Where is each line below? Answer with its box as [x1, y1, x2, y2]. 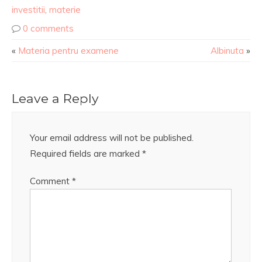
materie [49, 4, 81, 15]
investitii [12, 4, 45, 15]
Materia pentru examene [18, 45, 119, 56]
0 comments [23, 23, 74, 34]
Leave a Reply [12, 91, 99, 106]
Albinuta [211, 45, 244, 56]
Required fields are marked [30, 148, 142, 159]
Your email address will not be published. [30, 132, 194, 143]
